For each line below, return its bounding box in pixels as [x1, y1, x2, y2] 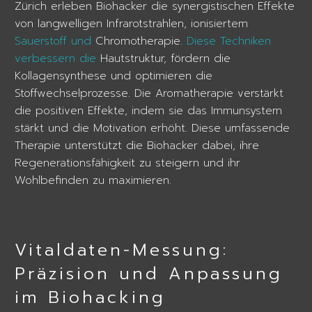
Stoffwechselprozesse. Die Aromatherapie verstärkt [15, 85, 283, 102]
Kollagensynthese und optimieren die [15, 68, 212, 85]
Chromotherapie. [91, 33, 187, 50]
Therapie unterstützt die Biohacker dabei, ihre [15, 137, 259, 155]
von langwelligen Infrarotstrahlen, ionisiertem [15, 15, 248, 33]
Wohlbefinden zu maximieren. [15, 172, 171, 189]
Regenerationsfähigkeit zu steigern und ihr [15, 155, 240, 172]
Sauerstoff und [15, 33, 91, 50]
